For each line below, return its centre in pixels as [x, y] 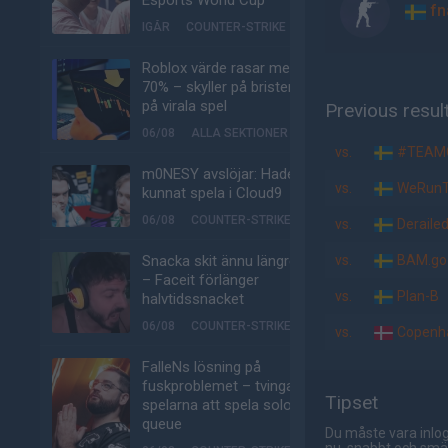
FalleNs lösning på [201, 367]
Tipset [351, 402]
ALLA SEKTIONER [239, 133]
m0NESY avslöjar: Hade [218, 174]
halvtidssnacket [193, 299]
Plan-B [416, 296]
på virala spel [184, 106]
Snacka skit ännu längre [219, 261]
